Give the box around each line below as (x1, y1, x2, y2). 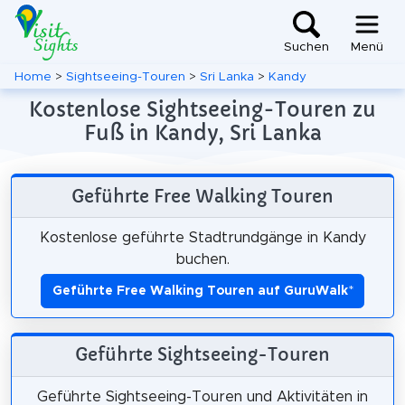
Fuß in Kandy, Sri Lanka (83, 120, 322, 146)
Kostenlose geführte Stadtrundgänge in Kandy (39, 230, 366, 245)
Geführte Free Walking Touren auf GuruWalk (52, 284, 348, 297)
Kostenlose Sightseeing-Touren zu (29, 97, 376, 122)
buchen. (175, 251, 230, 267)
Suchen (284, 41, 329, 54)
